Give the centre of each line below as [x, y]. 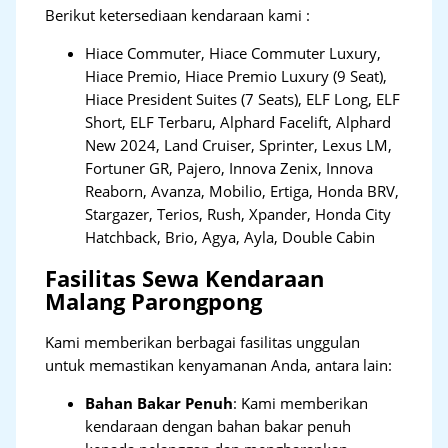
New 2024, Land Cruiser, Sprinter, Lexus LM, [239, 144]
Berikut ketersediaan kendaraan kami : [178, 15]
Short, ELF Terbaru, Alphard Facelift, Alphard [238, 121]
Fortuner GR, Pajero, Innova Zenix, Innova [229, 167]
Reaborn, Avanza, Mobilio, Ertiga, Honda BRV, [242, 190]
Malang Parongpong [154, 302]
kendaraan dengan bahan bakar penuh [218, 425]
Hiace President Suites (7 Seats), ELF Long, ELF [243, 98]
